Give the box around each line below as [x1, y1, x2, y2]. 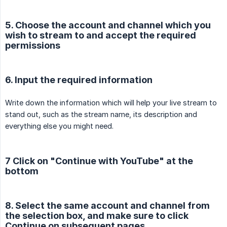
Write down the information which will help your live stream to [5, 98, 217, 107]
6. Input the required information [5, 74, 153, 86]
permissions [5, 40, 60, 51]
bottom [5, 166, 39, 177]
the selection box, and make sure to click [5, 210, 188, 221]
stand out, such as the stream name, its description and [5, 110, 197, 119]
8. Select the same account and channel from [5, 200, 210, 211]
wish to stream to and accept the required [5, 30, 196, 41]
